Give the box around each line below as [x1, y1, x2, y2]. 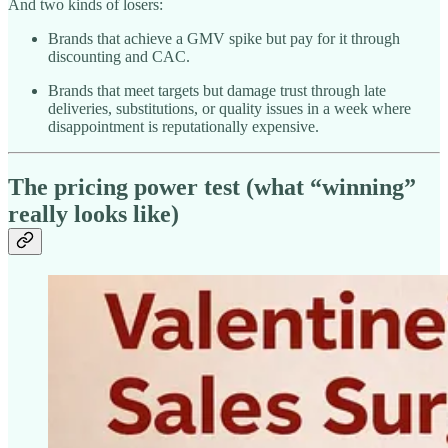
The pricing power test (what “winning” [8, 173, 416, 200]
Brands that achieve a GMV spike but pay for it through [48, 29, 400, 47]
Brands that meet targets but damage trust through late [48, 81, 386, 99]
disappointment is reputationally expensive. [48, 117, 319, 135]
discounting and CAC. [48, 47, 190, 65]
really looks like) [8, 200, 179, 227]
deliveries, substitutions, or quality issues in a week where [48, 99, 411, 117]
